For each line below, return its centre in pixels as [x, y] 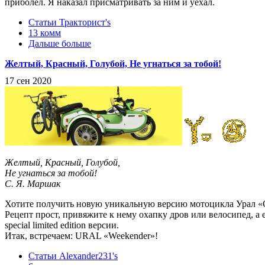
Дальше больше [60, 44]
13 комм [45, 33]
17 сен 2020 [28, 81]
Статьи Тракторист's [70, 22]
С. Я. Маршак [33, 184]
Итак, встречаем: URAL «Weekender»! [81, 236]
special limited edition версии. [62, 225]
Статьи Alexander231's [73, 256]
